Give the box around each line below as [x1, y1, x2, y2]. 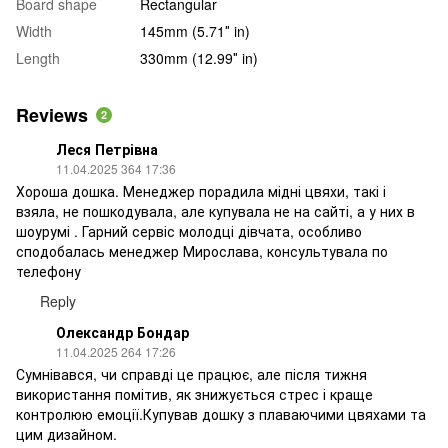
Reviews [16, 101, 88, 128]
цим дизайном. [16, 423, 117, 444]
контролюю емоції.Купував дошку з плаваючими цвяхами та [16, 403, 426, 424]
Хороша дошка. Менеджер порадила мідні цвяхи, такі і [16, 180, 386, 201]
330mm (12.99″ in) [140, 47, 258, 68]
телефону [16, 260, 81, 281]
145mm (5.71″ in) [140, 20, 250, 41]
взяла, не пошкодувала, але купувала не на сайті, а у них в [16, 200, 415, 221]
